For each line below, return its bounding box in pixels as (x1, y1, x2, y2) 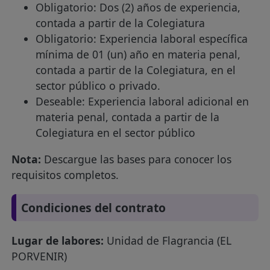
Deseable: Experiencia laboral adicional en (36, 93, 250, 108)
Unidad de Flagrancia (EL (104, 233, 232, 248)
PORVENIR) (11, 249, 67, 264)
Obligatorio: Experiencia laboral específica (36, 31, 248, 46)
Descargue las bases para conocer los (41, 151, 232, 166)
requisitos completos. (11, 167, 119, 182)
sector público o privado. (36, 78, 161, 93)
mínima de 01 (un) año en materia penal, (36, 46, 241, 61)
